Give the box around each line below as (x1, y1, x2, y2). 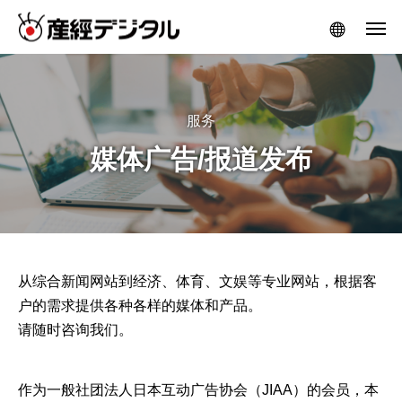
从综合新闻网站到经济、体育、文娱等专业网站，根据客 (18, 274, 377, 289)
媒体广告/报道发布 (90, 144, 312, 174)
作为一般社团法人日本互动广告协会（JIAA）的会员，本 (18, 382, 379, 398)
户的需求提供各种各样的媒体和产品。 (18, 298, 262, 313)
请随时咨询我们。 (18, 322, 133, 337)
